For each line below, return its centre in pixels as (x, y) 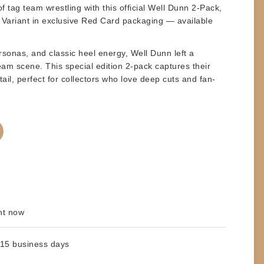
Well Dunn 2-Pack (184, 7)
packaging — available (166, 20)
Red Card (100, 20)
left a (183, 53)
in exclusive (55, 20)
